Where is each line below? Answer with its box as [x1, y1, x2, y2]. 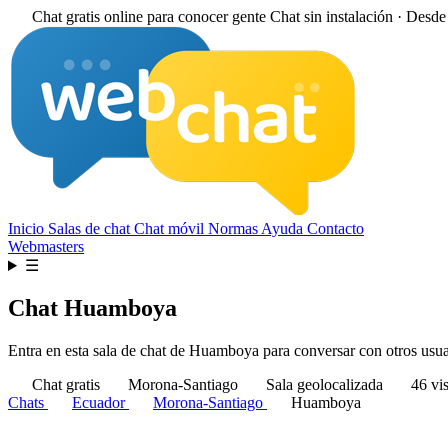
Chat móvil [134, 220, 208, 237]
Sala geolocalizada [262, 375, 387, 393]
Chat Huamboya [8, 294, 177, 321]
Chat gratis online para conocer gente [28, 8, 270, 25]
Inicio [8, 220, 48, 237]
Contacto [307, 220, 364, 237]
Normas [208, 220, 261, 237]
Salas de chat [48, 220, 134, 237]
